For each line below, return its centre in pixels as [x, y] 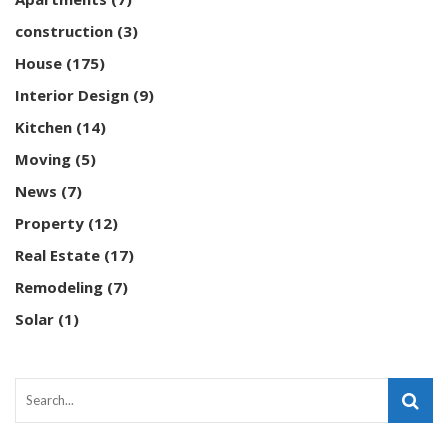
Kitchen [43, 126]
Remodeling [59, 286]
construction [64, 30]
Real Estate [57, 254]
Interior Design [72, 94]
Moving [43, 158]
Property [49, 222]
